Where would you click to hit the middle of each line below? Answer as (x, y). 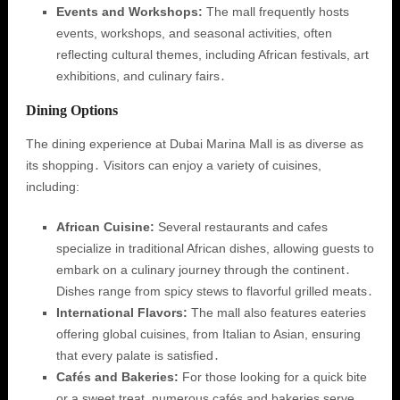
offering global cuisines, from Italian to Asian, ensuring (208, 334)
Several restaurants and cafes (241, 227)
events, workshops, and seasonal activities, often (194, 33)
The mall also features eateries (276, 312)
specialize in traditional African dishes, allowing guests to (215, 248)
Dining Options (71, 110)
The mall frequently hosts (275, 12)
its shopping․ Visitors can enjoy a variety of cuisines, (173, 165)
